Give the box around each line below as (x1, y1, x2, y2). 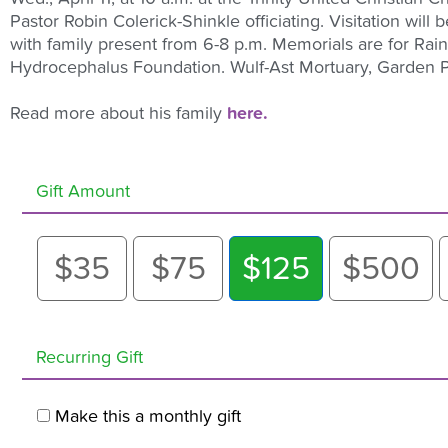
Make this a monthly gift (55, 406, 241, 428)
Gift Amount (36, 181, 130, 203)
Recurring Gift (36, 347, 143, 369)
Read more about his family (10, 103, 227, 124)
